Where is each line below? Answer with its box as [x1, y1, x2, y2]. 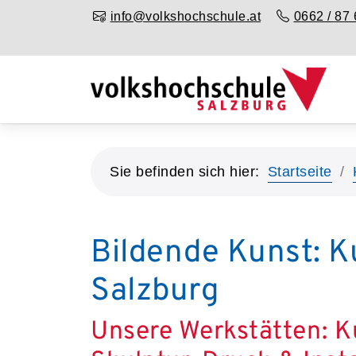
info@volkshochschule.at [110, 10, 261, 23]
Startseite [267, 164, 332, 180]
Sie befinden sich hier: [110, 164, 260, 180]
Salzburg [91, 272, 219, 311]
